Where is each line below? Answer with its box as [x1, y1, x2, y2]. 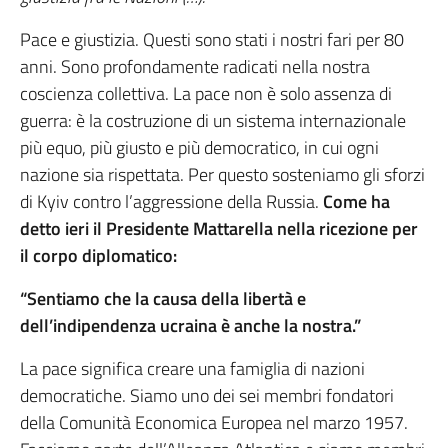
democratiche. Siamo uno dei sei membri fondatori [20, 382, 394, 410]
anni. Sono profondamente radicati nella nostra [20, 53, 370, 81]
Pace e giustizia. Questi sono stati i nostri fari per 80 [20, 26, 404, 54]
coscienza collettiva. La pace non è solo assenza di [20, 80, 392, 108]
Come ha [323, 188, 390, 216]
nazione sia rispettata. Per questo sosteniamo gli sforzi [20, 161, 425, 189]
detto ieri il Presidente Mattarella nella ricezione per [20, 215, 418, 243]
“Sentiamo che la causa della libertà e [20, 285, 306, 313]
